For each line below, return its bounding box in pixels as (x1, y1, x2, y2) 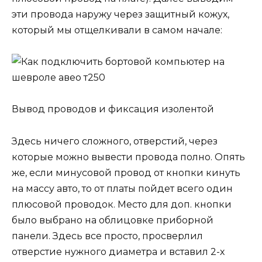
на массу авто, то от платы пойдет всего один (12, 182, 233, 194)
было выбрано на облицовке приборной (12, 214, 213, 226)
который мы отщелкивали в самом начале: (12, 24, 222, 36)
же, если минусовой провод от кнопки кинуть (12, 167, 240, 178)
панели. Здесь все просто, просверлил (12, 230, 203, 242)
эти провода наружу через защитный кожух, (12, 8, 229, 20)
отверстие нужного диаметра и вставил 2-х (12, 246, 225, 257)
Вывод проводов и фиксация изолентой (12, 104, 214, 115)
